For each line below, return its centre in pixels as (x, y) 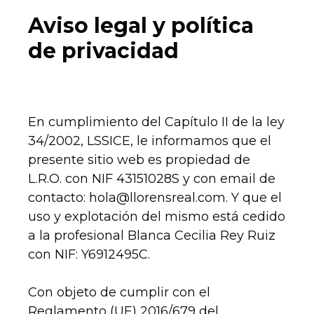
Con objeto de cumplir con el (119, 293)
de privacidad (103, 51)
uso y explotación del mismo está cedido (157, 217)
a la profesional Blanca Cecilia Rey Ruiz (152, 236)
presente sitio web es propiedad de (139, 160)
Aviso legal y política (141, 26)
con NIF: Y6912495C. (89, 255)
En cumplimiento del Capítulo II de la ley (156, 122)
